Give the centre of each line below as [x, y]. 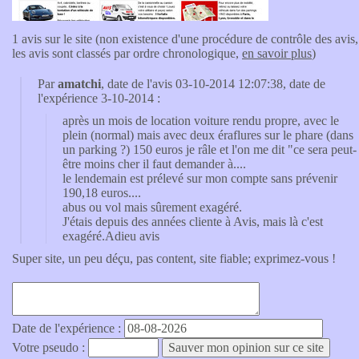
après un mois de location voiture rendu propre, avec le [201, 121]
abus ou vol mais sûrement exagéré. [152, 207]
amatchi [79, 84]
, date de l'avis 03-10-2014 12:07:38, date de [213, 84]
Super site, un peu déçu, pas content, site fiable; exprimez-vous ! [174, 258]
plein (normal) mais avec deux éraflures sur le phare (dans [208, 135]
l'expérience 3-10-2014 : [99, 98]
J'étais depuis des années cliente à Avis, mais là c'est [193, 222]
